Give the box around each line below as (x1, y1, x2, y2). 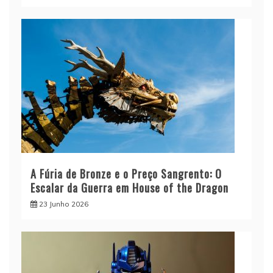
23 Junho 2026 (39, 199, 88, 208)
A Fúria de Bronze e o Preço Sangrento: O (30, 165, 222, 182)
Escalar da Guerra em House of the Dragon (30, 179, 229, 196)
